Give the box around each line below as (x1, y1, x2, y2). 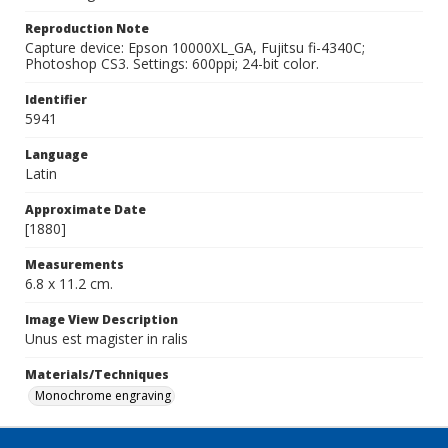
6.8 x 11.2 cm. (25, 274, 113, 293)
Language (25, 146, 88, 163)
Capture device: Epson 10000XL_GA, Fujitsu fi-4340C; (25, 38, 365, 57)
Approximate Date (25, 201, 146, 218)
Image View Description (25, 311, 178, 328)
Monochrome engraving (35, 387, 171, 404)
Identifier (25, 91, 87, 108)
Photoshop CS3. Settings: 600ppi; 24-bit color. (25, 54, 319, 73)
